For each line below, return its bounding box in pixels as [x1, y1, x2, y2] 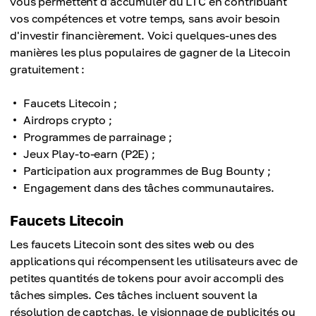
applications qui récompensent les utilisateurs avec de [10, 254, 298, 268]
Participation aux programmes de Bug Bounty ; [23, 164, 271, 178]
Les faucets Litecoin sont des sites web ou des [10, 237, 254, 251]
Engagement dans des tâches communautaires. [23, 181, 274, 195]
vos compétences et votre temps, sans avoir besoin [10, 11, 281, 25]
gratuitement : [10, 62, 85, 76]
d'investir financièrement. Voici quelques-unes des [10, 28, 277, 42]
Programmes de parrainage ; [23, 130, 172, 144]
